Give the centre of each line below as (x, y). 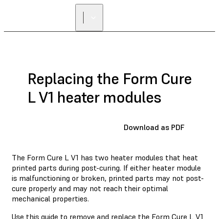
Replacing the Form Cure (109, 79)
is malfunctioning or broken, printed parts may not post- (108, 178)
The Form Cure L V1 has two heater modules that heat (105, 157)
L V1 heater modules (94, 98)
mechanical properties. (50, 198)
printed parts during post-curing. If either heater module (106, 167)
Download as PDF (154, 127)
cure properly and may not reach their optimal (90, 188)
